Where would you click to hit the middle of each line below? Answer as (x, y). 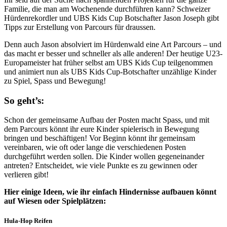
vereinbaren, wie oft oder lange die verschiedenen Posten (95, 147)
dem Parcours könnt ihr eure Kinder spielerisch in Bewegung (102, 129)
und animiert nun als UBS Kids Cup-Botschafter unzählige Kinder (110, 71)
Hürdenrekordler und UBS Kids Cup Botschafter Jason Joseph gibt (111, 18)
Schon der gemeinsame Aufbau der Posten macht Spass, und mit (107, 120)
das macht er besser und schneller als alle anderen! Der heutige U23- (113, 53)
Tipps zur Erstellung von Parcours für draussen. (80, 27)
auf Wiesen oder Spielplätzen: (55, 201)
